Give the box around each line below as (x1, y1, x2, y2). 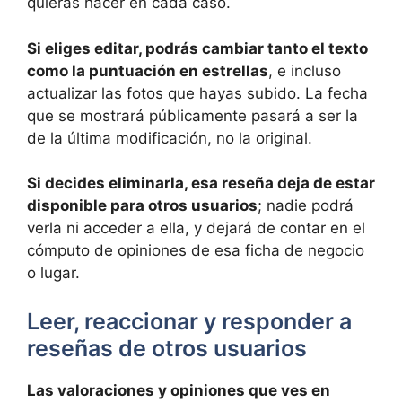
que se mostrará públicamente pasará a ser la (27, 106, 358, 125)
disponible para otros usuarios (27, 197, 258, 215)
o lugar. (27, 264, 80, 283)
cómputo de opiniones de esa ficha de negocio (27, 241, 364, 260)
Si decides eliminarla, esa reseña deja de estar (27, 174, 375, 193)
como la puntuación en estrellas (27, 61, 268, 80)
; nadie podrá (258, 197, 354, 215)
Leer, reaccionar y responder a (27, 307, 352, 335)
